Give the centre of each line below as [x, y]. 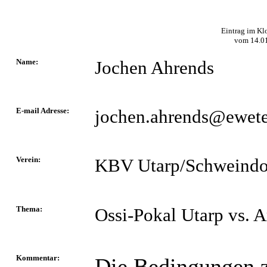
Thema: [29, 209]
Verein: [28, 159]
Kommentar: [38, 258]
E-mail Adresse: [43, 111]
